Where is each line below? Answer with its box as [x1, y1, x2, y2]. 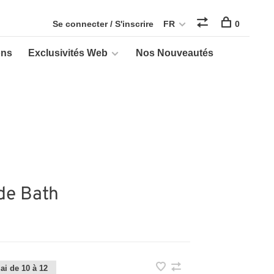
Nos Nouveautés [136, 48, 213, 58]
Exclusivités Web [28, 48, 108, 58]
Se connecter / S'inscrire [53, 19, 154, 29]
